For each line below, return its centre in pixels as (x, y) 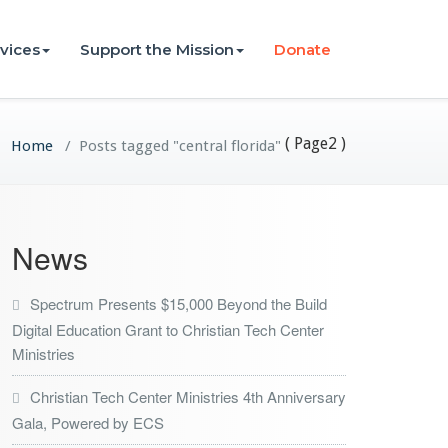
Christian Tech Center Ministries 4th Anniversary (188, 396)
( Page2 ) (313, 143)
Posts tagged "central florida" (180, 146)
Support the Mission (157, 49)
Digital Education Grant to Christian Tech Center (168, 329)
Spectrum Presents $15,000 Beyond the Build (178, 303)
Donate (302, 49)
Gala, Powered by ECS (88, 422)
